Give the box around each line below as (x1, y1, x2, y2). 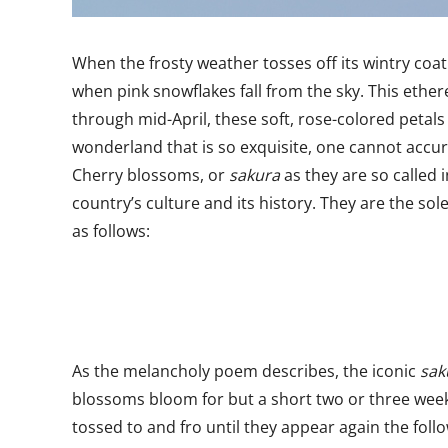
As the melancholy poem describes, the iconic (72, 360, 420, 382)
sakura (229, 164, 284, 186)
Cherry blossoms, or (72, 164, 229, 186)
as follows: (72, 220, 150, 242)
